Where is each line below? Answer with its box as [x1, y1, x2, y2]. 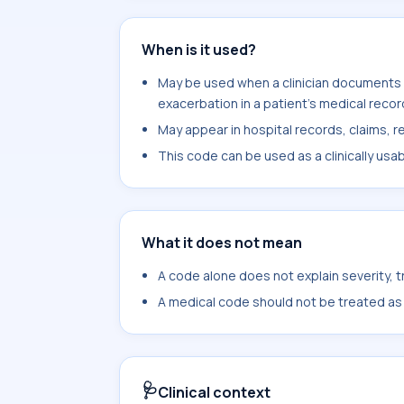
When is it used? [142, 40, 256, 60]
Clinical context [158, 382, 271, 402]
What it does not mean [142, 233, 302, 252]
